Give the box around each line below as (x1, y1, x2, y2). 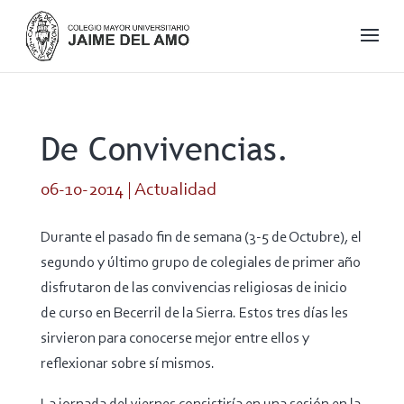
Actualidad (133, 181, 216, 199)
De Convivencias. (40, 129, 289, 169)
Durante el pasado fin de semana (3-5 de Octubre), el (40, 230, 362, 245)
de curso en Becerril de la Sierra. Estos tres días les (40, 306, 348, 321)
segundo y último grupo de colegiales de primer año (40, 255, 361, 271)
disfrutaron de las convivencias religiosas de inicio (40, 280, 347, 296)
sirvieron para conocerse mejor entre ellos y (40, 331, 309, 346)
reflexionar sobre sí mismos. (40, 356, 215, 372)
